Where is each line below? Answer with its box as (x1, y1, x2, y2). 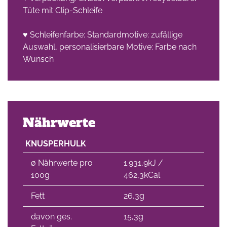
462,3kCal (124, 170, 160, 180)
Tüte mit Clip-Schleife (23, 6, 102, 15)
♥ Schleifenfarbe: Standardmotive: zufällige (23, 30, 182, 40)
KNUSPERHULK (25, 139, 86, 148)
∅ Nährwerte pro (31, 158, 93, 168)
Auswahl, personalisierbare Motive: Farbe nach (23, 42, 197, 52)
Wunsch (23, 54, 54, 64)
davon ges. (31, 212, 72, 221)
